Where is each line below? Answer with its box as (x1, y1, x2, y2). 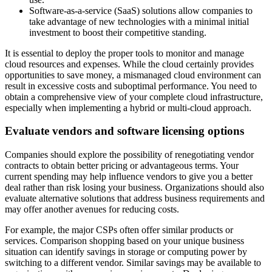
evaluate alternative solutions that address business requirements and (5, 192, 265, 203)
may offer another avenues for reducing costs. (5, 203, 179, 214)
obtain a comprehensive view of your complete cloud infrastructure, (5, 91, 263, 102)
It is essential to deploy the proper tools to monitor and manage (5, 47, 244, 58)
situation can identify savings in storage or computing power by (5, 246, 247, 257)
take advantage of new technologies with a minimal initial (29, 16, 249, 27)
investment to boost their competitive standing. (29, 27, 206, 38)
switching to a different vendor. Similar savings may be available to (5, 257, 261, 268)
